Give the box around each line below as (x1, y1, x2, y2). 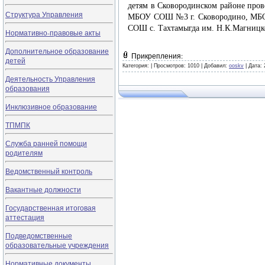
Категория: (122, 63, 151, 69)
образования (5, 83, 50, 93)
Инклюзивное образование (5, 102, 97, 111)
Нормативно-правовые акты (5, 28, 101, 37)
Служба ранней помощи (5, 138, 87, 148)
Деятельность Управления (5, 74, 95, 83)
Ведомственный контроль (5, 166, 92, 176)
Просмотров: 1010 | (152, 63, 204, 69)
